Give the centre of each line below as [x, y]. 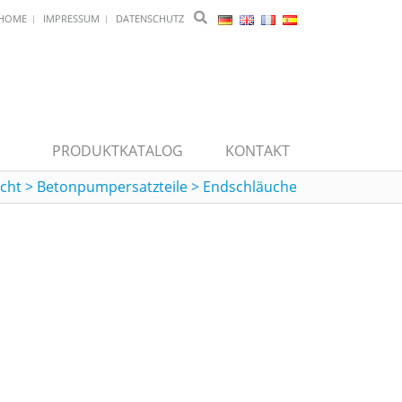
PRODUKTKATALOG [118, 151]
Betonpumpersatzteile [112, 187]
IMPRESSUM [71, 18]
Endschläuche [250, 187]
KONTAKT [258, 151]
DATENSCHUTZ [150, 18]
